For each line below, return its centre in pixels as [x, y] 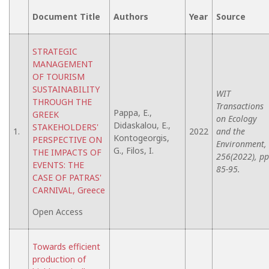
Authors [131, 17]
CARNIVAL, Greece [69, 190]
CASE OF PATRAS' [67, 177]
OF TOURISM [59, 77]
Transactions [240, 106]
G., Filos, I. [134, 150]
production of [59, 259]
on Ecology [237, 119]
